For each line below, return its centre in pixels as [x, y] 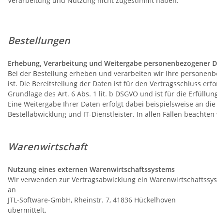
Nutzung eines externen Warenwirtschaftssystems [91, 170]
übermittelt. [27, 210]
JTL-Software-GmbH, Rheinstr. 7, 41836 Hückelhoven [92, 200]
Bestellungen [46, 41]
